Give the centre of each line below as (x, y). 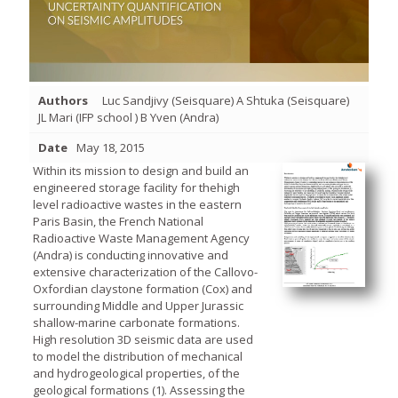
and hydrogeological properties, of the (136, 373)
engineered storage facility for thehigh (136, 187)
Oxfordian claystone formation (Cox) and (142, 288)
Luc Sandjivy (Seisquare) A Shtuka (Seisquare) (226, 100)
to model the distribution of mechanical (137, 356)
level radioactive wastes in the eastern (137, 204)
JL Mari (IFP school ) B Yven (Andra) (128, 117)
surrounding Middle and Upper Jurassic (138, 305)
